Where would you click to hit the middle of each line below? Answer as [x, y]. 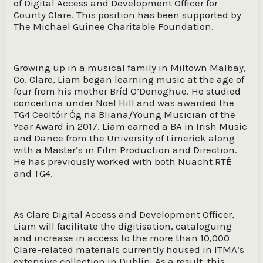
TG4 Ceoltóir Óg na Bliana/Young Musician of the [124, 114]
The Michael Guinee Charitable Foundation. [115, 26]
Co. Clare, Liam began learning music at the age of [129, 79]
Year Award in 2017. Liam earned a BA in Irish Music [130, 126]
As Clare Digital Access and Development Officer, [124, 214]
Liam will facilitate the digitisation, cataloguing [123, 226]
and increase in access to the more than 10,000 [122, 237]
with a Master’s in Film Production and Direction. [125, 149]
